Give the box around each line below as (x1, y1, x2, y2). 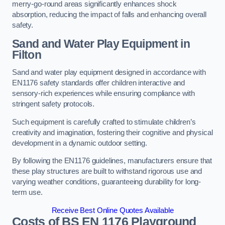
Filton (12, 48, 41, 61)
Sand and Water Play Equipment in (12, 37, 190, 50)
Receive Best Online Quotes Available (51, 206, 174, 214)
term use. (12, 188, 43, 197)
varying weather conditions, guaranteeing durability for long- (12, 178, 201, 186)
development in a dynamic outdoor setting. (12, 139, 149, 147)
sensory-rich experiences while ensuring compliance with (12, 89, 195, 98)
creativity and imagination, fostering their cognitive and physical (12, 128, 213, 137)
